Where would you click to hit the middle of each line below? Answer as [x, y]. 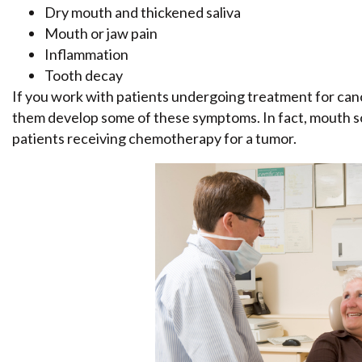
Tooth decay [84, 76]
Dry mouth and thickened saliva [143, 13]
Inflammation [86, 55]
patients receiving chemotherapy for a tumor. [154, 139]
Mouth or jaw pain [101, 34]
